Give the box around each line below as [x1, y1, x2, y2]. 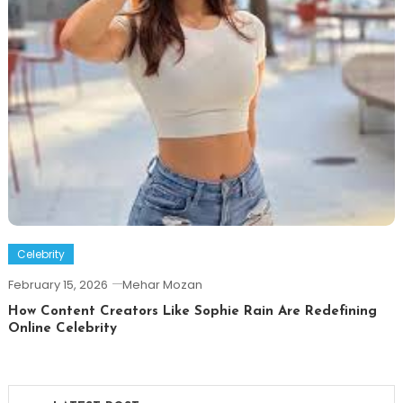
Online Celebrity [7, 321, 117, 336]
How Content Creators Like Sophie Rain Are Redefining [7, 304, 377, 318]
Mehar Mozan [121, 275, 202, 293]
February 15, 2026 [7, 275, 108, 293]
